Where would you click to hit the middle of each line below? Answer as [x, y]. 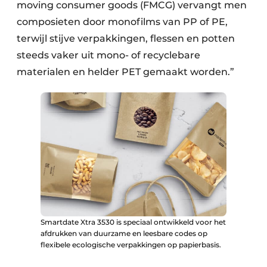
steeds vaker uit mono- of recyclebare [108, 55]
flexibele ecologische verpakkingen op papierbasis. [131, 244]
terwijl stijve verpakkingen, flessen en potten [126, 38]
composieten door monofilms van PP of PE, [122, 21]
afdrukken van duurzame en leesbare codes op [124, 233]
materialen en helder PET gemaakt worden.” [125, 72]
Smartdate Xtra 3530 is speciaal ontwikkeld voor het [133, 222]
